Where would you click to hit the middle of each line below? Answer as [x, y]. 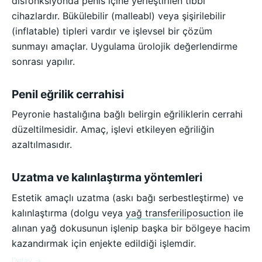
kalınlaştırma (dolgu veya [69, 213]
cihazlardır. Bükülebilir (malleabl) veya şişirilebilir [119, 16]
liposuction [206, 213]
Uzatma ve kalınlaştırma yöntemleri [107, 177]
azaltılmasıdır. [42, 145]
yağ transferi [154, 213]
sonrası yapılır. [43, 62]
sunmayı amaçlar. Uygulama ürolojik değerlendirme [125, 46]
